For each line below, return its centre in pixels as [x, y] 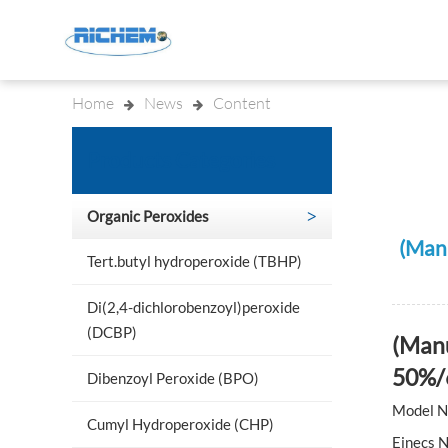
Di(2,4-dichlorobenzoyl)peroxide [193, 307]
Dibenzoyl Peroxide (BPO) [173, 378]
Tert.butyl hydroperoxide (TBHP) [194, 261]
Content [242, 103]
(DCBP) [112, 332]
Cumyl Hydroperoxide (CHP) [180, 424]
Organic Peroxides [148, 216]
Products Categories [181, 160]
